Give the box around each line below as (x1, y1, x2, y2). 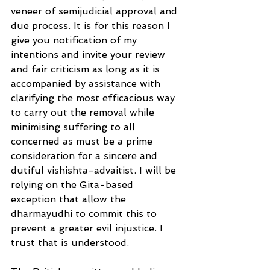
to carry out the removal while (11, 106, 157, 118)
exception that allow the (11, 193, 129, 205)
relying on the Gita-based (11, 178, 136, 190)
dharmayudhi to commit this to (11, 207, 160, 219)
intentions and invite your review (11, 48, 168, 60)
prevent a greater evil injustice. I (11, 222, 166, 234)
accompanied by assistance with (11, 77, 163, 89)
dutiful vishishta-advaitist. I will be (11, 164, 176, 176)
